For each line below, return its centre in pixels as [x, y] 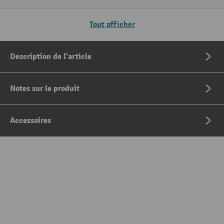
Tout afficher [112, 25]
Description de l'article [51, 57]
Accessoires [30, 121]
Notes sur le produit [45, 89]
